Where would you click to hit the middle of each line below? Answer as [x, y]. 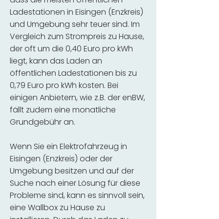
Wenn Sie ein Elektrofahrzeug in [68, 146]
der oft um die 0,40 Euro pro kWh [71, 49]
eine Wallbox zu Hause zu [57, 208]
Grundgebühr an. [43, 122]
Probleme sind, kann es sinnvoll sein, [77, 195]
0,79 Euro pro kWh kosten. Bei [64, 85]
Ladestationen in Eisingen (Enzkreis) [77, 12]
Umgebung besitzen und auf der [72, 171]
